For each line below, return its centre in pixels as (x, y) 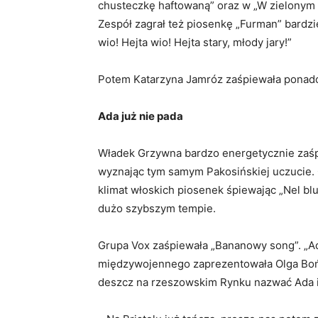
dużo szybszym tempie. (157, 209)
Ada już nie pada (141, 116)
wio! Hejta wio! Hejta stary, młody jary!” (195, 43)
